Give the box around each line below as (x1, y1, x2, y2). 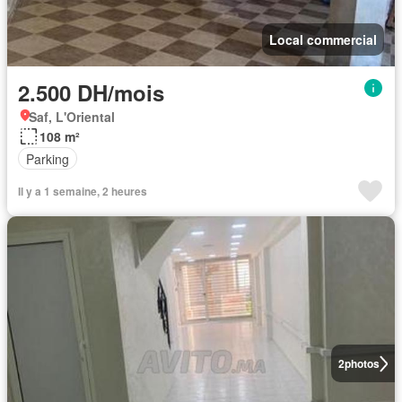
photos (344, 355, 380, 372)
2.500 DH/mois (18, 77, 164, 109)
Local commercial (269, 31, 377, 49)
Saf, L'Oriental (29, 108, 115, 127)
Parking (26, 149, 69, 168)
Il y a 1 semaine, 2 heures (18, 183, 147, 200)
